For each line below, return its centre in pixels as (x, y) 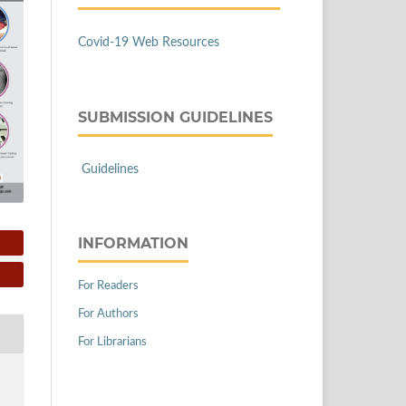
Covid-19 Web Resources (149, 42)
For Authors (108, 314)
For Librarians (112, 342)
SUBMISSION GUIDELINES (175, 117)
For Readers (108, 285)
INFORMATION (133, 243)
